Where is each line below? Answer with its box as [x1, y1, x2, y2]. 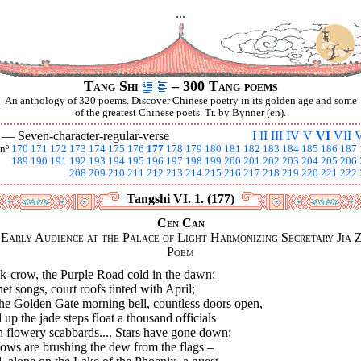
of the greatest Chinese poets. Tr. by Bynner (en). [75, 107, 286, 118]
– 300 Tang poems [167, 78, 278, 94]
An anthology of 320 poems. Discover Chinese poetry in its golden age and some [4, 95, 357, 106]
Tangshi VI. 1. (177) [127, 192, 234, 205]
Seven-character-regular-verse [18, 129, 169, 143]
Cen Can [156, 216, 205, 230]
